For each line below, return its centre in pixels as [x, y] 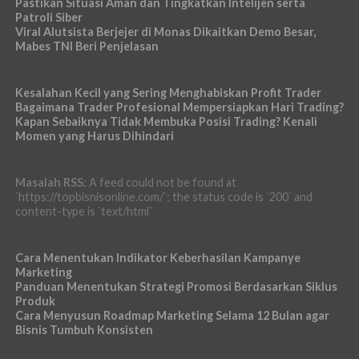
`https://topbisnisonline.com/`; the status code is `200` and [163, 197]
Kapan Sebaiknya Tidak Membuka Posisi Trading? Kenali [166, 122]
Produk [35, 301]
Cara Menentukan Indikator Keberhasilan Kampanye [157, 258]
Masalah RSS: [50, 183]
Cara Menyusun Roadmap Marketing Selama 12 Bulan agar [172, 316]
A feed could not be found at [161, 183]
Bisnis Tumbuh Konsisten [84, 330]
